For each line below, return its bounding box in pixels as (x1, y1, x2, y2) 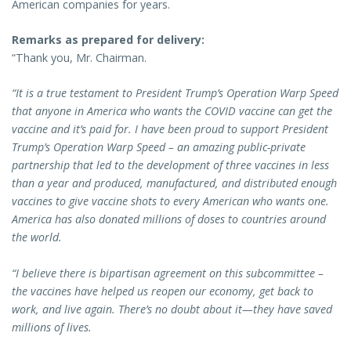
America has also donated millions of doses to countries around (12, 212, 326, 227)
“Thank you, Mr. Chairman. (12, 50, 150, 66)
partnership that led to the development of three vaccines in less (12, 157, 329, 173)
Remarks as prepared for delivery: (12, 32, 204, 48)
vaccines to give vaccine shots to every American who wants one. (12, 194, 329, 209)
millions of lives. (12, 319, 95, 335)
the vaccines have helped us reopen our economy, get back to (12, 283, 313, 299)
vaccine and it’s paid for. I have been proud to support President (12, 121, 328, 137)
